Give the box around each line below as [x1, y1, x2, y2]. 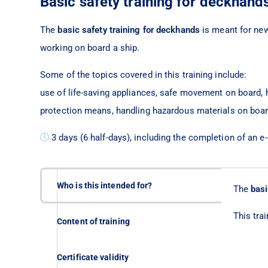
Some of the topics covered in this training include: [40, 69, 247, 81]
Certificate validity [57, 252, 129, 263]
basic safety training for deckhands [57, 25, 203, 36]
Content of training [57, 217, 130, 227]
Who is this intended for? [57, 181, 153, 191]
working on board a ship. [40, 42, 140, 54]
